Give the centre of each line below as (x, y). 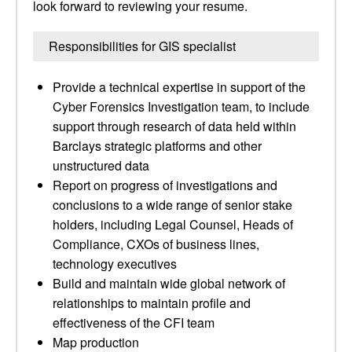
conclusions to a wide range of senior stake (172, 205)
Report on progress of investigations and (165, 185)
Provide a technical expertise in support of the (179, 87)
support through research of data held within (174, 126)
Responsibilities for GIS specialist (142, 46)
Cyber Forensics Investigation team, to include (181, 106)
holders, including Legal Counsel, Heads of (173, 224)
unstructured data (101, 165)
